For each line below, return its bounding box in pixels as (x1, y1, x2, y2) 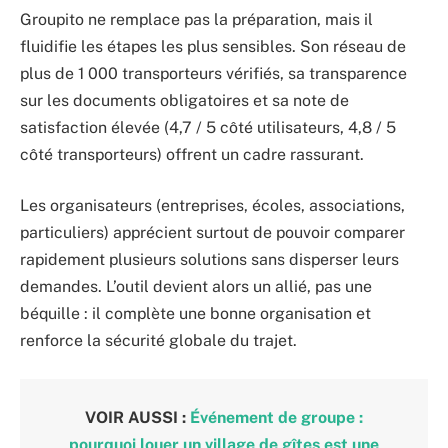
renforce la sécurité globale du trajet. (20, 331, 297, 351)
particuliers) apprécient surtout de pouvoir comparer (20, 223, 405, 243)
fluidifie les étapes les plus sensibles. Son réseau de (20, 36, 406, 56)
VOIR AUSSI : (85, 407, 190, 427)
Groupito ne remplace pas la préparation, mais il (20, 9, 373, 29)
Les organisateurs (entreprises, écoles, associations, (20, 196, 405, 216)
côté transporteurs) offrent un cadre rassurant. (20, 144, 364, 164)
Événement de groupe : (190, 407, 363, 427)
